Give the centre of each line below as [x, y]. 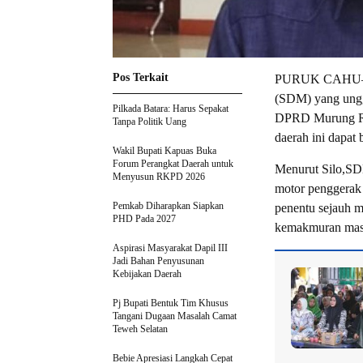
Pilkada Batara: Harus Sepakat [171, 108]
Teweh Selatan [140, 329]
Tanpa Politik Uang [149, 121]
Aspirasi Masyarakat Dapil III [170, 248]
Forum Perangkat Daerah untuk [173, 163]
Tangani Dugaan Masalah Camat [175, 316]
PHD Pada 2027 [144, 218]
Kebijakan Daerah [147, 273]
